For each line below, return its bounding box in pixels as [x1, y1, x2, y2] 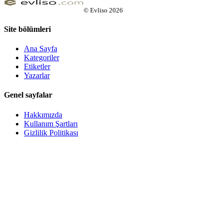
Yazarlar [24, 71, 50, 80]
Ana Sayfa [24, 44, 57, 53]
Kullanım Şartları [24, 119, 78, 128]
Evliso [90, 6, 108, 14]
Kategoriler [24, 53, 59, 62]
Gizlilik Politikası [24, 128, 78, 137]
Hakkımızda [24, 110, 62, 119]
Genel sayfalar [4, 91, 52, 100]
